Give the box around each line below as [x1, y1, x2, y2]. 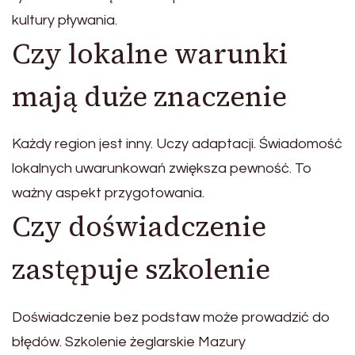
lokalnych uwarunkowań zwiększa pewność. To [12, 161, 312, 177]
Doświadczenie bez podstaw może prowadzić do [12, 309, 330, 325]
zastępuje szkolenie [12, 250, 270, 289]
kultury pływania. [12, 12, 117, 28]
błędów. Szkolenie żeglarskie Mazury [12, 334, 246, 349]
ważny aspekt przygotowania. [12, 185, 204, 201]
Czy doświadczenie [12, 208, 266, 246]
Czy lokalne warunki [12, 34, 288, 73]
